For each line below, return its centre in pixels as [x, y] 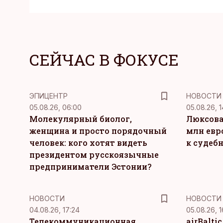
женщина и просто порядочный [98, 131]
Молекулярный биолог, [81, 119]
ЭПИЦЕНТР [49, 96]
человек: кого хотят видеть [88, 143]
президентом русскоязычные [94, 155]
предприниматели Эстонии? [90, 167]
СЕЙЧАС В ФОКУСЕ [104, 59]
